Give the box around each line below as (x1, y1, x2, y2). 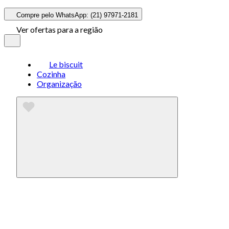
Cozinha (37, 69, 65, 79)
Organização (37, 79, 82, 88)
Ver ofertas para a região (16, 25, 103, 34)
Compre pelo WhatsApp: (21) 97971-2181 (16, 11, 138, 19)
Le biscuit (49, 59, 83, 69)
